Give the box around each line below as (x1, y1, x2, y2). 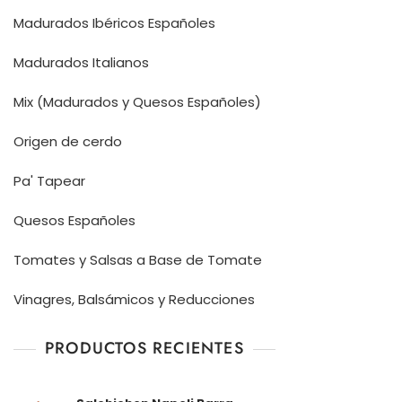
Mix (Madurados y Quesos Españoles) (13, 92, 261, 112)
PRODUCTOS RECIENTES (45, 336, 244, 361)
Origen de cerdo (13, 132, 122, 152)
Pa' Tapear (13, 171, 85, 191)
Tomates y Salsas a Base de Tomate (13, 250, 262, 270)
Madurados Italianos (13, 53, 149, 73)
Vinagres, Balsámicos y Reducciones (13, 290, 255, 310)
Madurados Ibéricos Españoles (13, 13, 215, 33)
